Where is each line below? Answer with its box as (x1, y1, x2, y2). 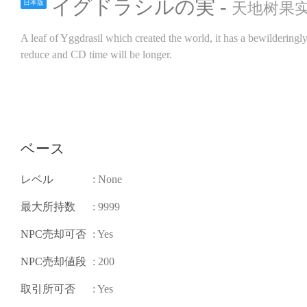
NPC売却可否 (21, 228, 86, 240)
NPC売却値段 (21, 256, 86, 267)
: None (93, 173, 122, 185)
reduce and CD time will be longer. (21, 49, 172, 60)
